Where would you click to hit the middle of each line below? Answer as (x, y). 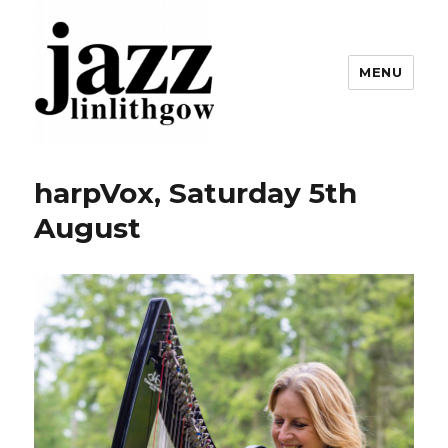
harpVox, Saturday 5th (196, 193)
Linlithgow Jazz (129, 172)
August (88, 228)
